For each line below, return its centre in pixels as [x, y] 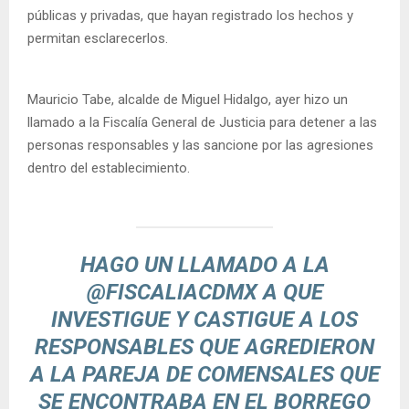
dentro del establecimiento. [109, 168]
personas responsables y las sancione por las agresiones [200, 145]
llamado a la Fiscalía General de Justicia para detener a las [202, 122]
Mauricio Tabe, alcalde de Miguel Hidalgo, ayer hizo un [188, 99]
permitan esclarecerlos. [98, 38]
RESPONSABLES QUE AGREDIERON [204, 346]
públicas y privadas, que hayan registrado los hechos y [190, 15]
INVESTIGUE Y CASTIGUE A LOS [204, 319]
